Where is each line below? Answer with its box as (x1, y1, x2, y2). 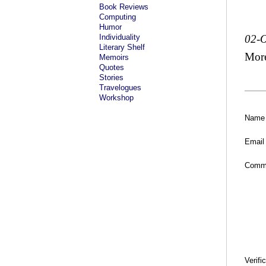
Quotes (99, 63, 124, 72)
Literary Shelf (99, 43, 145, 52)
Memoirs (99, 53, 129, 62)
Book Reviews (99, 2, 148, 11)
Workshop (99, 93, 134, 102)
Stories (99, 73, 123, 82)
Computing (99, 12, 136, 21)
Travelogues (99, 83, 141, 92)
